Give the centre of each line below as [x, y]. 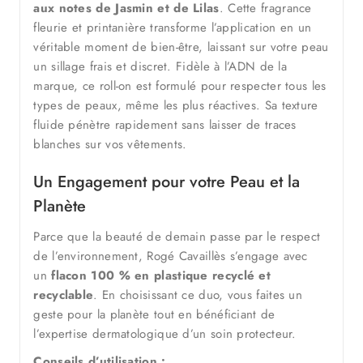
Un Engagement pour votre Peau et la [167, 181]
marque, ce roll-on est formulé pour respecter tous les [180, 85]
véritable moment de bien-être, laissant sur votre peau [181, 47]
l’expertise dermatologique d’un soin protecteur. [165, 333]
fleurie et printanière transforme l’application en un [173, 27]
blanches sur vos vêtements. [110, 144]
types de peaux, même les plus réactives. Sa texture [176, 105]
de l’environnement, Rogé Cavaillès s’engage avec [171, 256]
